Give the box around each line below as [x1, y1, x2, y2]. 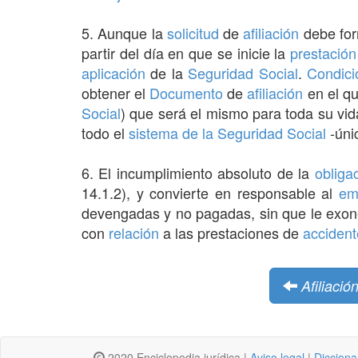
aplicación [82, 62, 145, 83]
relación [109, 221, 159, 243]
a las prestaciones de [159, 221, 303, 243]
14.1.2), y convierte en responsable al [82, 181, 340, 203]
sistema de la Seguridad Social [129, 121, 326, 143]
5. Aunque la [82, 22, 167, 43]
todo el [82, 121, 129, 143]
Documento [149, 82, 224, 103]
